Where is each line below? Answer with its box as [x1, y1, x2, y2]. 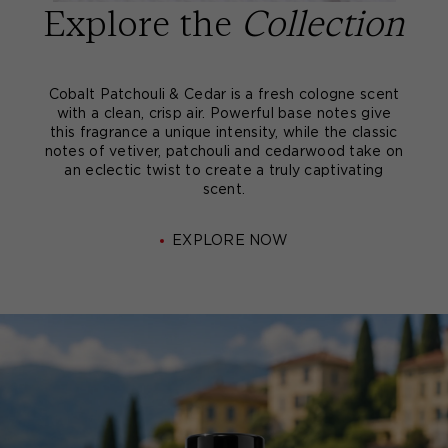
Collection [241, 3, 405, 45]
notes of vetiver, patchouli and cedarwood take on [44, 145, 404, 160]
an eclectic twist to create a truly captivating [64, 164, 384, 179]
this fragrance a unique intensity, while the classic [50, 126, 398, 141]
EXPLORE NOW [171, 234, 289, 249]
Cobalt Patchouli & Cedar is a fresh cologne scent [48, 88, 400, 103]
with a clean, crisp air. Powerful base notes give [56, 107, 392, 122]
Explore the [43, 3, 241, 45]
